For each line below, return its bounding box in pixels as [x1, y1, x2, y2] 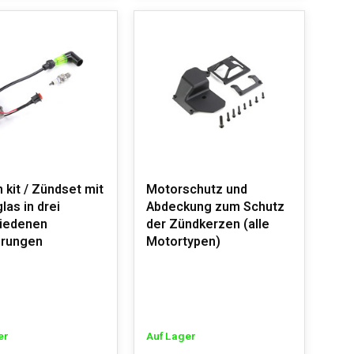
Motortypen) [145, 232, 220, 251]
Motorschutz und [145, 180, 247, 199]
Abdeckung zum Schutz [145, 198, 284, 217]
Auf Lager [145, 329, 196, 345]
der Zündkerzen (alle [145, 215, 269, 234]
